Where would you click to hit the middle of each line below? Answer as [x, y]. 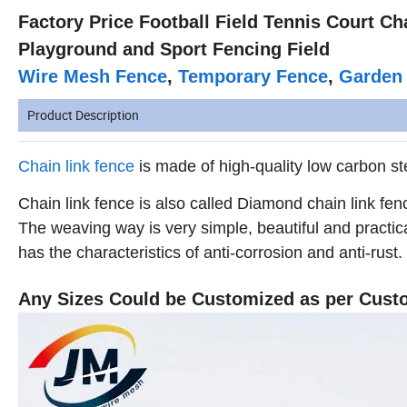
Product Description [83, 115]
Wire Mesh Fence [93, 77]
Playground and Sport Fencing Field [174, 50]
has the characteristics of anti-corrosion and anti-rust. [210, 253]
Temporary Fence [253, 77]
